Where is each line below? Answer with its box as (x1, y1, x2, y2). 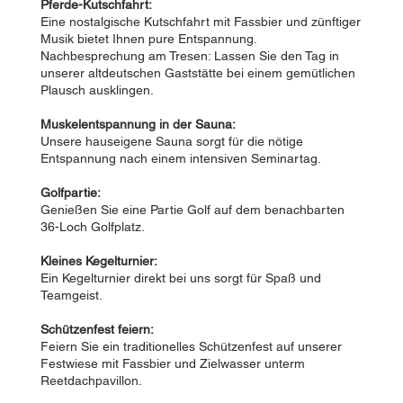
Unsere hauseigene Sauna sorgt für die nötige (40, 134, 303, 149)
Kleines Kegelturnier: (40, 254, 157, 269)
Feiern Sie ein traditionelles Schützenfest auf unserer (40, 339, 342, 354)
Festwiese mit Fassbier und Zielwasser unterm (40, 356, 305, 372)
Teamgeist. (40, 288, 103, 303)
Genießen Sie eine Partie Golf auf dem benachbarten (40, 202, 345, 218)
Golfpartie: (40, 185, 101, 201)
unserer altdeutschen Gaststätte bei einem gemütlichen (40, 66, 355, 81)
